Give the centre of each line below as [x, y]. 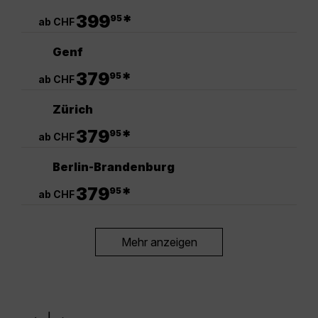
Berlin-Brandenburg [114, 166]
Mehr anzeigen [159, 242]
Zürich [73, 109]
